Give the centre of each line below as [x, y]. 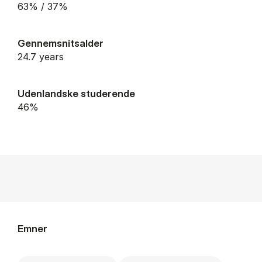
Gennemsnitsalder [61, 43]
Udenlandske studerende [76, 93]
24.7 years [43, 56]
